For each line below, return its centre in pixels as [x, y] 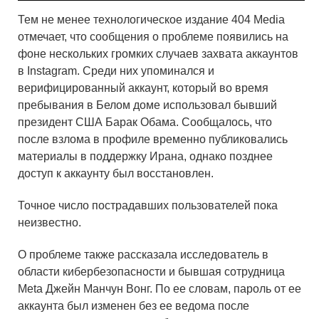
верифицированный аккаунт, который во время [143, 88]
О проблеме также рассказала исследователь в [143, 254]
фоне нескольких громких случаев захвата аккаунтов [158, 54]
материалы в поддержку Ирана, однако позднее [145, 157]
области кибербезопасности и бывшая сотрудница [151, 271]
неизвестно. [49, 223]
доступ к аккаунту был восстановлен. [116, 174]
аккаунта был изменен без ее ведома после [134, 305]
